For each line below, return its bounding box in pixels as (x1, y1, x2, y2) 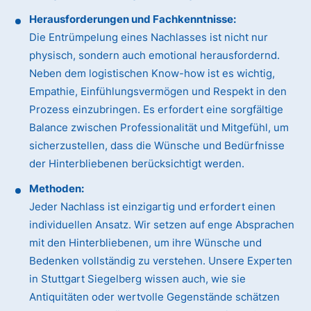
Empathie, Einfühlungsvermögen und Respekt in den (29, 85, 287, 99)
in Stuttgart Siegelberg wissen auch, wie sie (29, 272, 246, 286)
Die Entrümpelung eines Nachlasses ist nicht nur (29, 31, 269, 44)
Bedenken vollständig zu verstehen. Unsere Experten (29, 254, 293, 268)
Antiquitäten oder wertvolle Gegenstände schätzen (29, 290, 280, 304)
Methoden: (29, 182, 85, 196)
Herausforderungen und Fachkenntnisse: (29, 12, 237, 26)
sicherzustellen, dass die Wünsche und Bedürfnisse (29, 139, 285, 153)
